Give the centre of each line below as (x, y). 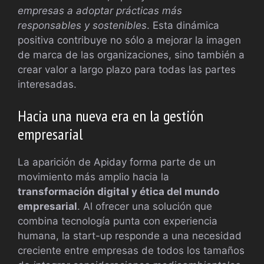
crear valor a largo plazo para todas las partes (127, 69)
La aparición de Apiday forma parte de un (117, 162)
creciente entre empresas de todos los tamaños (131, 251)
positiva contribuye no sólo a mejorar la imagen (129, 40)
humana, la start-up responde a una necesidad (130, 236)
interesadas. (47, 84)
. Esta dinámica (183, 25)
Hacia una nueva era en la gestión (110, 116)
